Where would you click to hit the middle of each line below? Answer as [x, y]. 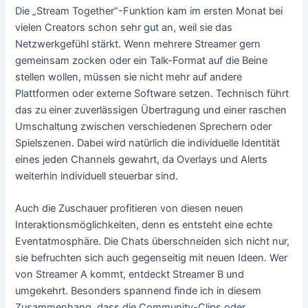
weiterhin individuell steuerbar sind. [97, 176]
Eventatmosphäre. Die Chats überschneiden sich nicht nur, [153, 242]
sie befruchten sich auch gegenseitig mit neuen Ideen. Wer [152, 258]
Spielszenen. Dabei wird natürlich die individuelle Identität [148, 143]
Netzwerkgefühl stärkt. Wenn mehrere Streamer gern [138, 44]
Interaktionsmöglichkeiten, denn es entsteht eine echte [144, 225]
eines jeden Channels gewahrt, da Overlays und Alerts [142, 159]
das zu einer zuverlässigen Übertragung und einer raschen [151, 110]
